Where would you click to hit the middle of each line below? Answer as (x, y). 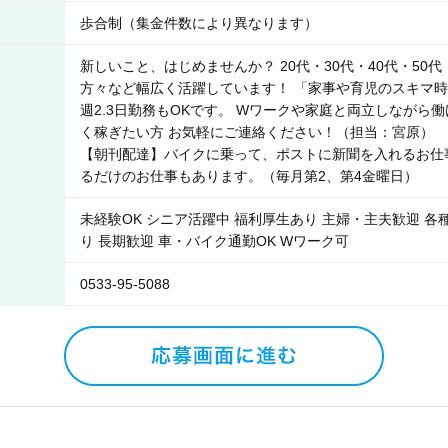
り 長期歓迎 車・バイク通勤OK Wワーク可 (214, 241)
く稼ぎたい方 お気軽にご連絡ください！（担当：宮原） (257, 132)
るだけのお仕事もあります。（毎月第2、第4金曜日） (249, 176)
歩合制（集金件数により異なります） (199, 23)
